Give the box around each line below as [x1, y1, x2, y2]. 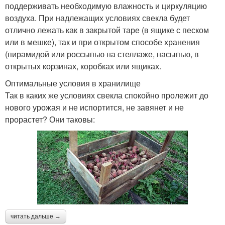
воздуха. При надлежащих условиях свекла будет [5, 12, 190, 24]
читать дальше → [11, 212, 61, 220]
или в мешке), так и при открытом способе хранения [5, 36, 200, 48]
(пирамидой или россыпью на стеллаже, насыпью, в [5, 48, 199, 60]
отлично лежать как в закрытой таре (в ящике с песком [5, 24, 209, 36]
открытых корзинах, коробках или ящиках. [5, 60, 161, 72]
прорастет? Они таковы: [5, 113, 95, 125]
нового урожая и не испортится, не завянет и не [5, 101, 184, 113]
